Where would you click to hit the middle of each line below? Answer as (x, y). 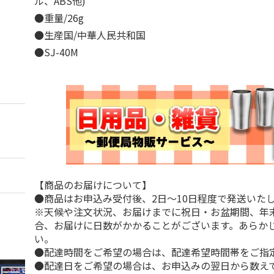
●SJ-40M (57, 52)
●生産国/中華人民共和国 (95, 35)
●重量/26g (64, 18)
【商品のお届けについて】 (93, 185)
